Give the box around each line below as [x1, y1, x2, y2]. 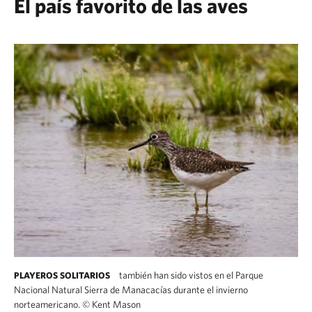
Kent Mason [90, 299, 141, 310]
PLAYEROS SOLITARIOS [14, 270, 110, 281]
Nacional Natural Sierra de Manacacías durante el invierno [14, 284, 248, 295]
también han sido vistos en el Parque [117, 270, 263, 281]
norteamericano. [14, 299, 82, 310]
